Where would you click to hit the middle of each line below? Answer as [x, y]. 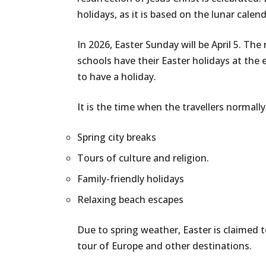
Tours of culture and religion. [143, 158]
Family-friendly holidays [131, 179]
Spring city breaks [117, 137]
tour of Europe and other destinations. [164, 246]
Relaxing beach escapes [130, 200]
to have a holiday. [117, 77]
